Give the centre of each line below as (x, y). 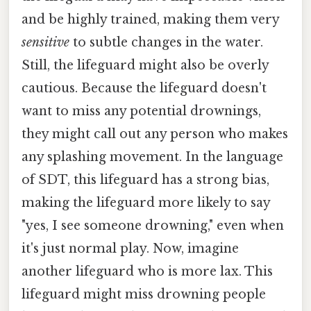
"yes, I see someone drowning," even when (153, 226)
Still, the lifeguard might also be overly (145, 66)
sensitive (45, 43)
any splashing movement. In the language (152, 157)
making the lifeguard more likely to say (146, 203)
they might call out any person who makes (155, 134)
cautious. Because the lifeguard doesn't (144, 89)
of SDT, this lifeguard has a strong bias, (145, 180)
